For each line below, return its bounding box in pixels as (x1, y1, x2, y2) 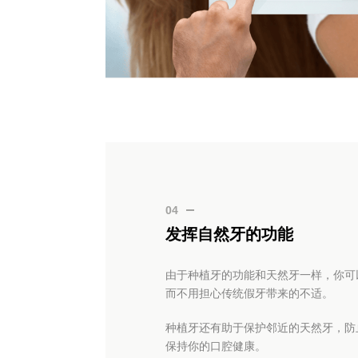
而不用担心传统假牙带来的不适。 (165, 286, 333, 300)
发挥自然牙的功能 (165, 225, 293, 243)
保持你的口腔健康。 (165, 339, 266, 352)
